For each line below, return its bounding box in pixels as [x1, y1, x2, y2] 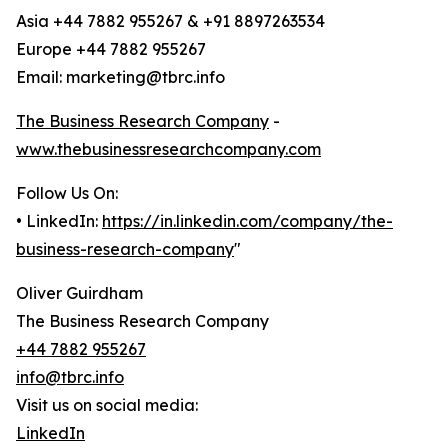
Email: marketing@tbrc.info [16, 67, 225, 88]
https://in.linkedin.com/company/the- [102, 211, 393, 232]
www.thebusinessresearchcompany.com [16, 139, 321, 160]
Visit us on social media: [16, 395, 198, 416]
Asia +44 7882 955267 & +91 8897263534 [16, 11, 325, 32]
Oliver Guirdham [16, 283, 143, 304]
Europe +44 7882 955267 [16, 39, 206, 60]
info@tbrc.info [16, 367, 124, 388]
